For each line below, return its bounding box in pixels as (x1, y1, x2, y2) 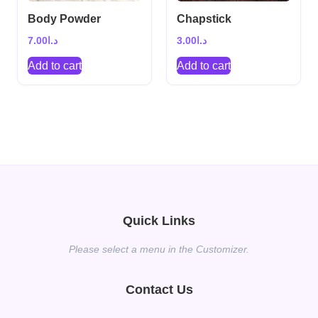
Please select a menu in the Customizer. (69, 244, 249, 255)
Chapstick (176, 13, 231, 26)
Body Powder (27, 13, 101, 26)
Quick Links (123, 214, 195, 228)
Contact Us (125, 283, 193, 297)
